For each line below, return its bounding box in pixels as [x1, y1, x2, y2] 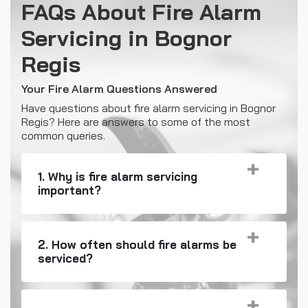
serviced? [38, 250, 93, 265]
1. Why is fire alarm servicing [38, 168, 197, 184]
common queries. [21, 128, 105, 142]
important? [38, 182, 101, 197]
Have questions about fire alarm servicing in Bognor [21, 100, 276, 115]
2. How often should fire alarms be [38, 236, 236, 252]
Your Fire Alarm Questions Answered [21, 81, 217, 96]
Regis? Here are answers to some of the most [21, 114, 250, 129]
